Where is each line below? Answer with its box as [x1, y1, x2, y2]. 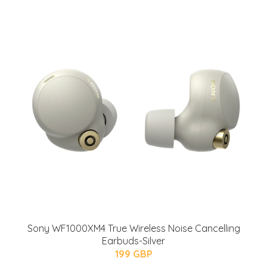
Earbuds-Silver [102, 234, 165, 247]
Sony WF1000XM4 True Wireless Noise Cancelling [27, 222, 240, 234]
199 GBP [114, 247, 153, 260]
